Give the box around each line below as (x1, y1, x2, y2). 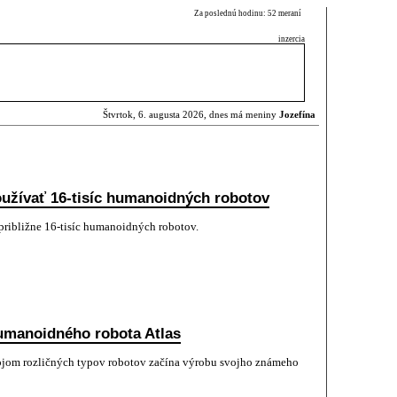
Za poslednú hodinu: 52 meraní (194, 9, 305, 18)
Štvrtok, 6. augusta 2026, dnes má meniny (103, 110, 279, 120)
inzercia (278, 35, 305, 43)
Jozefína (279, 110, 315, 120)
